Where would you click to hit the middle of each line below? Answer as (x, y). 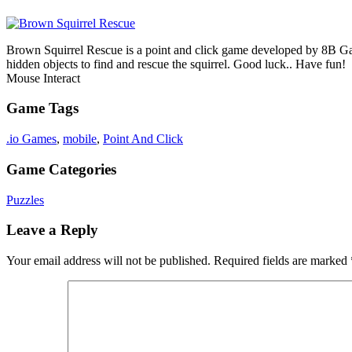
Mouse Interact (43, 78)
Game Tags (42, 108)
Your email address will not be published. (108, 260)
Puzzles (25, 200)
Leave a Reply (52, 230)
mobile (80, 139)
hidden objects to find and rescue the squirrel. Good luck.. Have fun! (176, 64)
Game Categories (61, 169)
